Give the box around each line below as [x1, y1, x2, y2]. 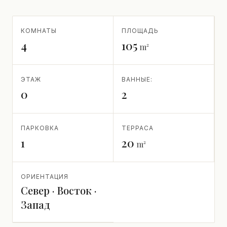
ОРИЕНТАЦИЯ [21, 173, 68, 181]
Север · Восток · [21, 183, 97, 198]
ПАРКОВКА [21, 124, 59, 132]
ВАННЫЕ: [122, 75, 153, 84]
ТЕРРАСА [122, 124, 154, 132]
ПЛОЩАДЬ [122, 27, 159, 35]
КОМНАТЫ [21, 27, 57, 35]
